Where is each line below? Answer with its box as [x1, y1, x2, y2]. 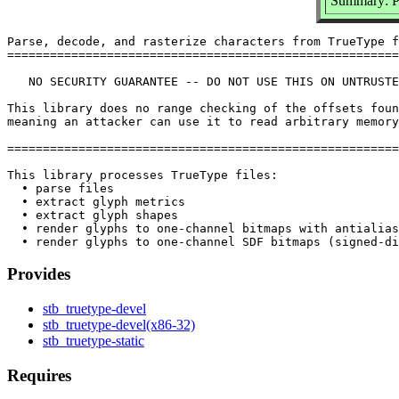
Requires [7, 365, 71, 385]
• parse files [7, 181, 114, 195]
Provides [7, 265, 70, 284]
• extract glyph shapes [7, 208, 178, 222]
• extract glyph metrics [7, 194, 185, 208]
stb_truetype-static [43, 333, 144, 349]
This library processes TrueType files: [7, 167, 278, 182]
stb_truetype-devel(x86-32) [43, 317, 195, 333]
